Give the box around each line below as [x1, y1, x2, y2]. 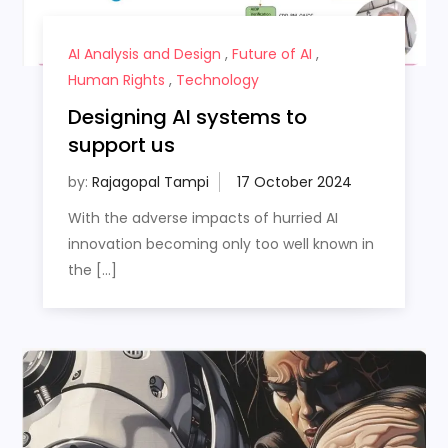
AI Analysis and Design [67, 44, 221, 65]
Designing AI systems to [67, 103, 307, 132]
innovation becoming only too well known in [67, 234, 374, 255]
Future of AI [231, 44, 312, 65]
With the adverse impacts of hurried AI [67, 208, 338, 229]
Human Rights [67, 70, 165, 91]
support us [67, 131, 175, 160]
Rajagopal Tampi [91, 172, 209, 193]
